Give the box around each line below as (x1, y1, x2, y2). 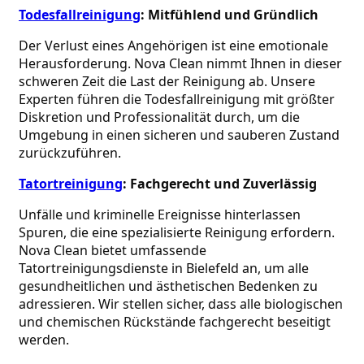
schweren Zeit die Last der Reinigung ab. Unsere (19, 71, 315, 90)
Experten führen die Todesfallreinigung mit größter (19, 89, 335, 108)
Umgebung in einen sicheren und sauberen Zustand (19, 125, 340, 144)
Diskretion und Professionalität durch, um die (19, 107, 300, 126)
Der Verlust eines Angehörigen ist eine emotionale (19, 36, 328, 54)
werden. (19, 330, 69, 349)
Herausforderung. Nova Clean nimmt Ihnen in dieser (19, 54, 342, 72)
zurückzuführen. (19, 143, 121, 162)
